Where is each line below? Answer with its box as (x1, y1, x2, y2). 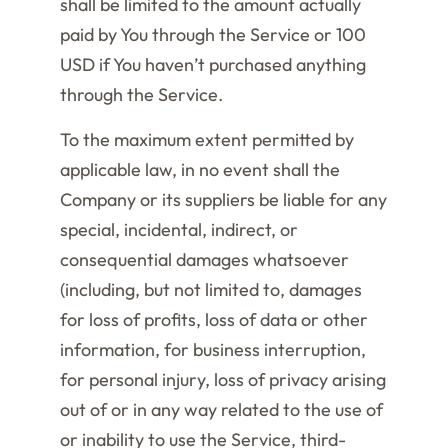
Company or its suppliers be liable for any (60, 188, 387, 211)
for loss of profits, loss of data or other (60, 308, 368, 331)
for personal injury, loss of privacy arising (60, 368, 386, 391)
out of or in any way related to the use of (60, 398, 383, 421)
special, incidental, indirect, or (60, 218, 298, 241)
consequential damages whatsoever (60, 248, 349, 271)
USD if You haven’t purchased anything (60, 53, 366, 76)
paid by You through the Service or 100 (60, 23, 366, 46)
